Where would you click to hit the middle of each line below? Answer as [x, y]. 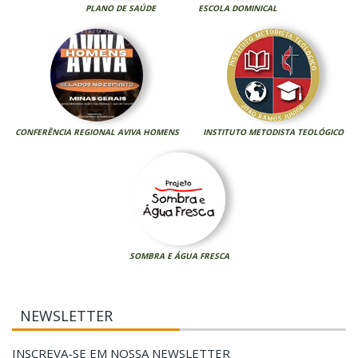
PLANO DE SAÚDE [121, 8]
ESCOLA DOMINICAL [237, 8]
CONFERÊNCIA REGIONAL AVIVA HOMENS [97, 131]
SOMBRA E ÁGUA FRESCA [179, 255]
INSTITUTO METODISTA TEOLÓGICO [273, 131]
